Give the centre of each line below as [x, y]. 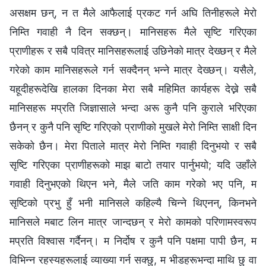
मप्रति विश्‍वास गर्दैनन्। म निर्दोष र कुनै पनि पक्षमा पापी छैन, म [133, 240]
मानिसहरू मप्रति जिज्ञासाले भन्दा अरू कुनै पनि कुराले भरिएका [133, 107]
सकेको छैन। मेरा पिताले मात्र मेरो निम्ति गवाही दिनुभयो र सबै [133, 145]
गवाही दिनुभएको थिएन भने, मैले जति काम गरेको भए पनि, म [133, 183]
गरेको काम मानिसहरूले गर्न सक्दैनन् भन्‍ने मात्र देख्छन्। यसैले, [133, 69]
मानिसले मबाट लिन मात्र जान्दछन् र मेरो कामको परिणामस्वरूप [133, 221]
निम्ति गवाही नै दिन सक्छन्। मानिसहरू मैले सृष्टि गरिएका [133, 31]
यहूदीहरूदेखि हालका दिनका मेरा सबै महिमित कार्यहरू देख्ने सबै [133, 88]
